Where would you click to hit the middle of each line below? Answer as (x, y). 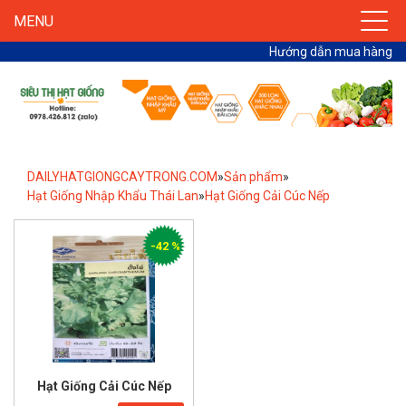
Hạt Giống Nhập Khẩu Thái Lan (113, 195)
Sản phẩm (253, 176)
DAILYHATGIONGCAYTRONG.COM (122, 176)
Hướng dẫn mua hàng (331, 52)
